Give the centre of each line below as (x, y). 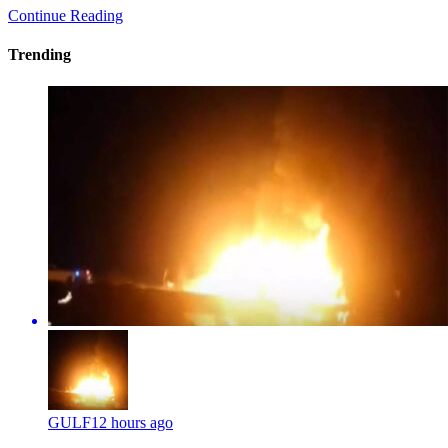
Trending (39, 55)
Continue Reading (65, 16)
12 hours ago (132, 422)
